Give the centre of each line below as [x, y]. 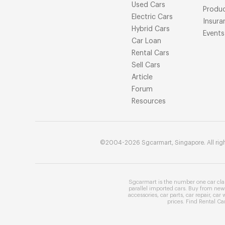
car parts [171, 195]
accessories [142, 195]
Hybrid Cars [151, 29]
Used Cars [148, 5]
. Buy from [199, 189]
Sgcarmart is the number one [168, 182]
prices [175, 202]
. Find [191, 202]
